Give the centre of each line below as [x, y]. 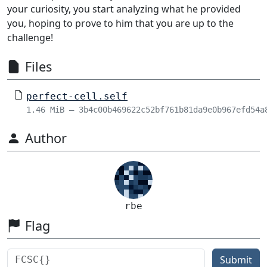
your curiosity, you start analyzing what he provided [124, 9]
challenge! [30, 38]
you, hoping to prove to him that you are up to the [120, 24]
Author [46, 138]
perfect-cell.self [77, 97]
